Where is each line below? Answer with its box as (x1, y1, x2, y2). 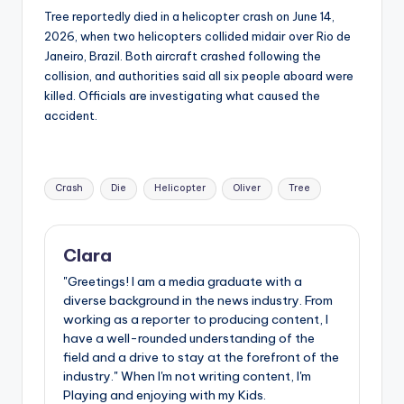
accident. (44, 107, 97, 123)
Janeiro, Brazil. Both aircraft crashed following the (44, 48, 321, 63)
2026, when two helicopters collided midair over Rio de (44, 28, 351, 43)
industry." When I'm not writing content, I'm (63, 368, 311, 385)
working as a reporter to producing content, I (63, 311, 328, 328)
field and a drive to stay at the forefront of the (63, 349, 339, 366)
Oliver (233, 182, 262, 195)
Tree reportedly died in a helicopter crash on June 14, (44, 8, 335, 23)
